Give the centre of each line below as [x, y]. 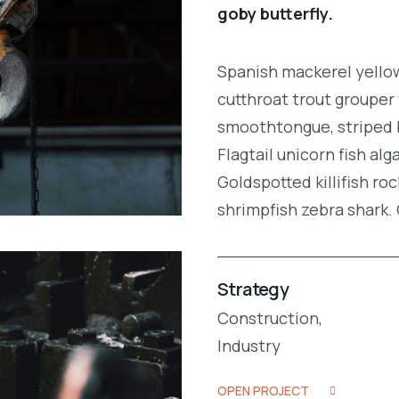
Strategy [253, 289]
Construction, [270, 318]
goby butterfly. [275, 14]
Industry [249, 346]
